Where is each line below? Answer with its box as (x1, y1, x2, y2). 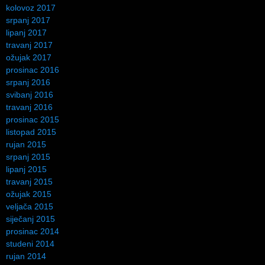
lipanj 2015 (6, 164, 47, 174)
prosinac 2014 (6, 226, 59, 236)
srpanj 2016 (6, 77, 50, 87)
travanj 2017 (6, 40, 53, 50)
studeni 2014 (6, 238, 54, 248)
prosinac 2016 (6, 64, 59, 75)
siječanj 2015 (6, 214, 55, 224)
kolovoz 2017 (6, 2, 56, 12)
